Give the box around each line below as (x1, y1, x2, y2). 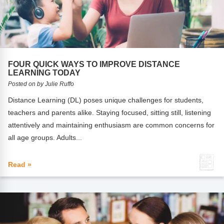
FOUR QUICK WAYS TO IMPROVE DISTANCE (8, 59, 180, 69)
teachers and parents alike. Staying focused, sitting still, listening (8, 108, 211, 117)
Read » (8, 160, 32, 168)
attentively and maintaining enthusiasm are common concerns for (8, 121, 215, 129)
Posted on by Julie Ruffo (8, 80, 74, 88)
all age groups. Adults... (8, 133, 82, 142)
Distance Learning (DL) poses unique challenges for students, (8, 96, 204, 104)
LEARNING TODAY (8, 68, 81, 77)
